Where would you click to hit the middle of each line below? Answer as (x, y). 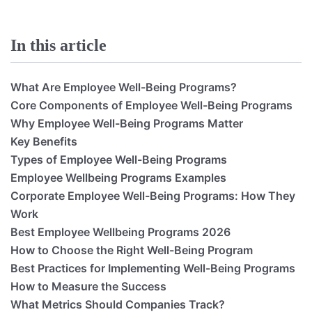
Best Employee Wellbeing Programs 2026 (120, 232)
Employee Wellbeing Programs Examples (118, 177)
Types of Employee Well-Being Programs (119, 159)
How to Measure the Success (88, 286)
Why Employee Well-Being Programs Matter (127, 123)
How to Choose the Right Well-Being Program (132, 250)
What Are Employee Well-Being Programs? (124, 87)
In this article (58, 45)
